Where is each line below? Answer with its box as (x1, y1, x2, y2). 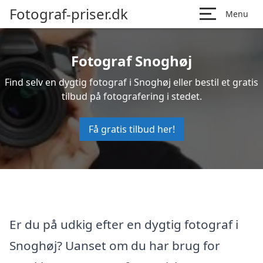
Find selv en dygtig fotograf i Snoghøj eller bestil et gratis (5, 76, 258, 89)
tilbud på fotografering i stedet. (61, 90, 202, 103)
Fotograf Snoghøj (71, 51, 192, 70)
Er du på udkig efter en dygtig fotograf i (9, 215, 238, 232)
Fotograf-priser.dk (9, 4, 128, 23)
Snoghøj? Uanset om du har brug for (9, 237, 220, 254)
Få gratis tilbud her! (88, 123, 175, 136)
